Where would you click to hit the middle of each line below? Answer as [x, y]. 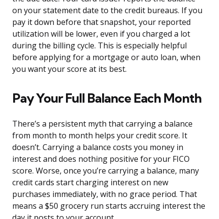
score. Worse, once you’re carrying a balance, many [106, 171]
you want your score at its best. [69, 69]
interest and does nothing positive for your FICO [101, 159]
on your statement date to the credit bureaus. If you [107, 11]
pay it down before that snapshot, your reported [101, 22]
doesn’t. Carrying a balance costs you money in [98, 147]
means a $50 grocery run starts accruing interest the [109, 206]
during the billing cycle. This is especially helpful [99, 46]
